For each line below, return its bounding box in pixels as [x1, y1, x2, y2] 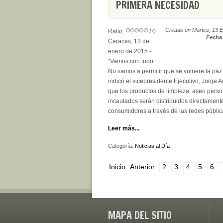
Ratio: [108, 28, 125, 35]
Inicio [109, 163, 125, 171]
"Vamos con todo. [108, 58, 155, 65]
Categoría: [108, 143, 135, 149]
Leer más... [108, 125, 139, 132]
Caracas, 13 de [108, 38, 149, 45]
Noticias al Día [135, 143, 170, 149]
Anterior [130, 163, 155, 171]
